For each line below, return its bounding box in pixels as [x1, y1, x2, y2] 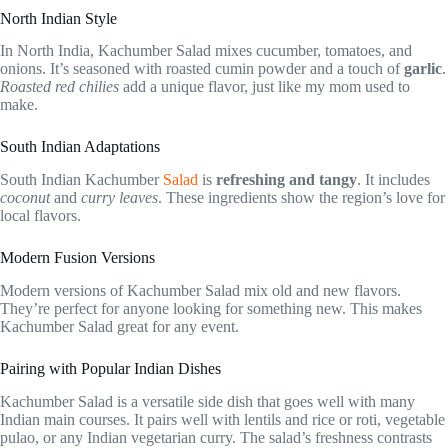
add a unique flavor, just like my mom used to [119, 78, 410, 96]
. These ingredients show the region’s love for [158, 189, 445, 207]
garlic [404, 60, 442, 78]
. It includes [357, 171, 430, 189]
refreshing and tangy [216, 171, 357, 189]
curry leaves [81, 189, 158, 207]
